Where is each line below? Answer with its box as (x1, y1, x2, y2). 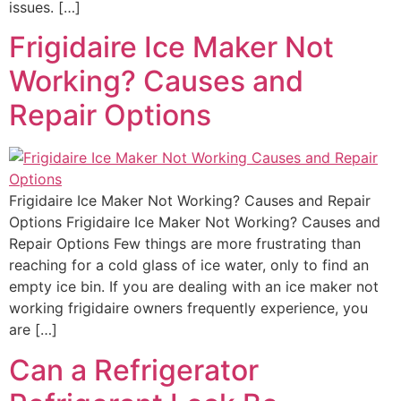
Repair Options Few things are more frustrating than (9, 235, 361, 253)
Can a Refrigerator (9, 352, 259, 388)
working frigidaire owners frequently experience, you (9, 299, 368, 318)
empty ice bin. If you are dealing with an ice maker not (9, 277, 379, 296)
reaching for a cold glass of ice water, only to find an (9, 256, 369, 275)
